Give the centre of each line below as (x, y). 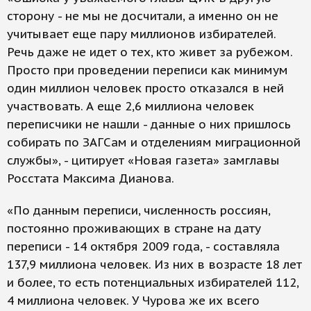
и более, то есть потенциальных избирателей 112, (153, 283)
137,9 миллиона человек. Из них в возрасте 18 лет (154, 264)
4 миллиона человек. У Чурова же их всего (133, 301)
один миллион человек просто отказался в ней (145, 88)
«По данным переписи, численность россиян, (138, 210)
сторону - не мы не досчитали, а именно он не (143, 16)
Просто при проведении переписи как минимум (148, 70)
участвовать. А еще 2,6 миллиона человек (131, 106)
